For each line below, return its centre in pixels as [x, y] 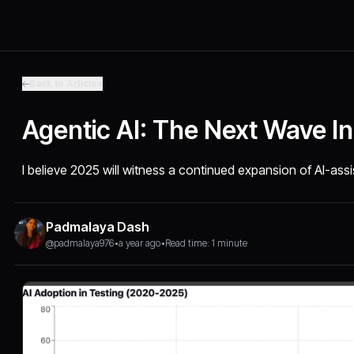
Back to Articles [66, 83]
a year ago [140, 243]
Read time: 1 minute [207, 243]
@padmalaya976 [80, 243]
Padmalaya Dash [98, 227]
